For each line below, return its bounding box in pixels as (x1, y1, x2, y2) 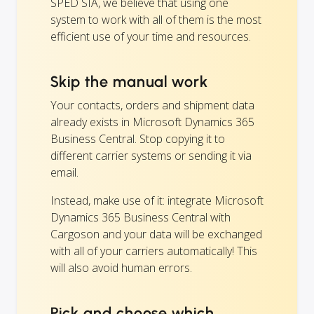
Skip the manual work (50, 72, 209, 92)
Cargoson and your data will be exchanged (50, 226, 262, 243)
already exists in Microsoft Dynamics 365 (50, 114, 254, 130)
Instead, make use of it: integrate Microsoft (50, 193, 264, 209)
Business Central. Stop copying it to (50, 131, 225, 147)
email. (50, 165, 78, 181)
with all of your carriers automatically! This (50, 243, 257, 259)
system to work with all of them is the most (50, 12, 261, 28)
